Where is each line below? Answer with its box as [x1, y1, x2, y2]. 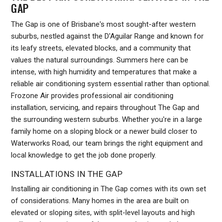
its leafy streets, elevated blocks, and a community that [11, 43, 191, 53]
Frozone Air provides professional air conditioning [11, 91, 174, 100]
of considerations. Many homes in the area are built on [11, 196, 189, 205]
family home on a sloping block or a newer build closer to [11, 126, 198, 136]
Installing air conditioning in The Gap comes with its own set [11, 184, 207, 193]
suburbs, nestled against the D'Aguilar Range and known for [11, 31, 204, 41]
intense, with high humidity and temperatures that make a [11, 67, 197, 76]
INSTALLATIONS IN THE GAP [11, 168, 123, 179]
